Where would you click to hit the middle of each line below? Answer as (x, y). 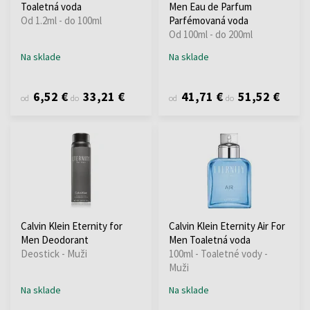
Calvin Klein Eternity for (72, 226)
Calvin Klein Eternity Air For (227, 226)
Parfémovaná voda (209, 20)
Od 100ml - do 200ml (211, 34)
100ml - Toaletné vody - (218, 253)
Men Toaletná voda (210, 239)
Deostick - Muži (54, 253)
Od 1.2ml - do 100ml (61, 20)
